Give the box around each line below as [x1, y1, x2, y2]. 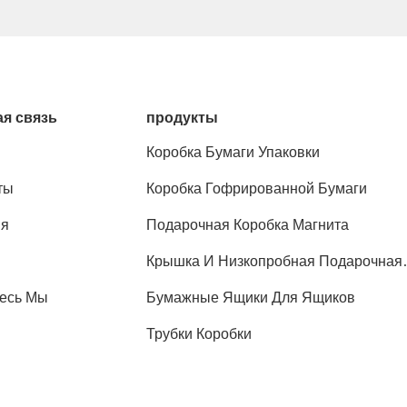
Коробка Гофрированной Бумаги [146, 181, 368, 196]
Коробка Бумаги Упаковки [146, 144, 321, 160]
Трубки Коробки [146, 326, 253, 342]
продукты [146, 110, 219, 125]
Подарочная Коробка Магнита [146, 217, 350, 233]
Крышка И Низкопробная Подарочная [146, 253, 403, 269]
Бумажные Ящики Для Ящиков [146, 290, 356, 305]
